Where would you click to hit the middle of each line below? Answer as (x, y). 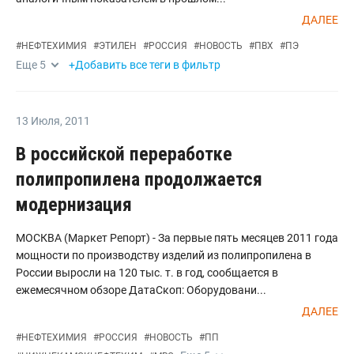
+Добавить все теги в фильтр (145, 65)
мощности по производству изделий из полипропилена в (164, 255)
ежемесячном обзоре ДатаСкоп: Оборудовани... (141, 290)
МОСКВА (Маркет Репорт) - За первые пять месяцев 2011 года (177, 238)
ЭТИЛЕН (118, 46)
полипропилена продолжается (139, 179)
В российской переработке (124, 154)
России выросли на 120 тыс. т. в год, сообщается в (147, 273)
